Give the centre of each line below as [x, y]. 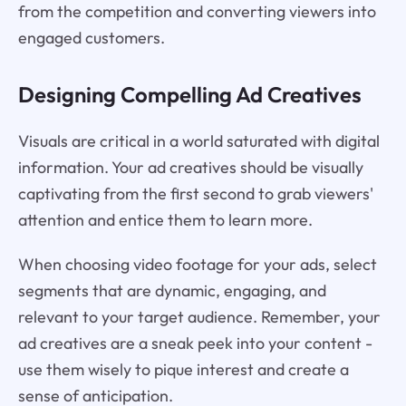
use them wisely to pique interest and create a [183, 369]
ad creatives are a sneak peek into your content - [195, 343]
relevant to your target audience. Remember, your [199, 316]
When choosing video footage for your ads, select [197, 264]
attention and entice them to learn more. [165, 219]
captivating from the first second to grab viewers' [195, 193]
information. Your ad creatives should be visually [190, 167]
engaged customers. [91, 38]
